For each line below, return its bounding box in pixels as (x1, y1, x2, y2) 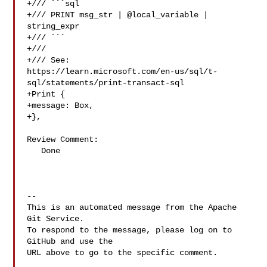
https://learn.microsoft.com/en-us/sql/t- (27, 67, 218, 76)
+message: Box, (27, 101, 94, 110)
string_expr (27, 21, 80, 31)
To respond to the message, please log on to (27, 225, 232, 235)
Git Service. (27, 214, 85, 223)
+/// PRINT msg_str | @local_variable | (27, 10, 209, 20)
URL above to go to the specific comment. (27, 248, 218, 257)
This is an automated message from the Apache (27, 203, 237, 212)
